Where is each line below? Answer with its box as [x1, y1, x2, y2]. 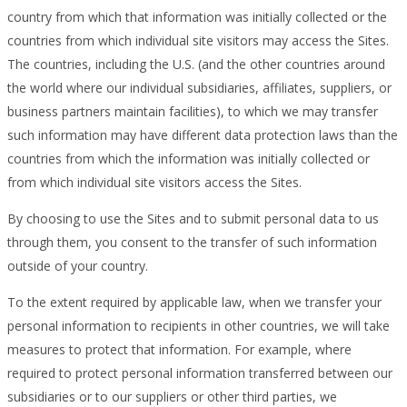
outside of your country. [7, 256, 148, 274]
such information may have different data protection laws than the [7, 125, 398, 144]
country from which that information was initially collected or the [7, 7, 387, 25]
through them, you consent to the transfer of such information [7, 233, 377, 251]
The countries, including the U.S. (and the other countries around [7, 55, 385, 73]
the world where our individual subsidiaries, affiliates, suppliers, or [7, 78, 392, 96]
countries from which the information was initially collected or [7, 149, 370, 167]
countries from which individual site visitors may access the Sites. [7, 31, 389, 49]
